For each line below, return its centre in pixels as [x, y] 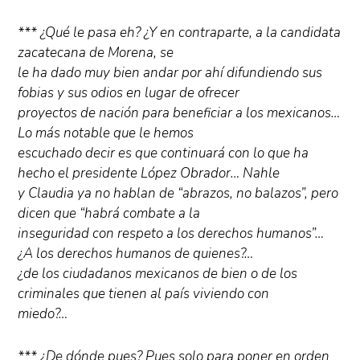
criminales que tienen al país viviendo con [144, 294]
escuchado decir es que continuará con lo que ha [164, 153]
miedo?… [43, 314]
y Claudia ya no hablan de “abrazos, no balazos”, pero [178, 194]
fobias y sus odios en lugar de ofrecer [129, 93]
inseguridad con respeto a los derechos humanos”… [171, 234]
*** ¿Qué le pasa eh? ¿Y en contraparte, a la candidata [180, 33]
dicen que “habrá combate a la [109, 214]
